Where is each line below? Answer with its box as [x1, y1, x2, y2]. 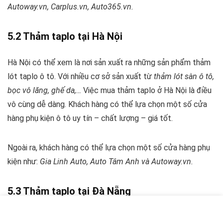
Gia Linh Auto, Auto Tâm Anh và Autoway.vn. [40, 157, 193, 167]
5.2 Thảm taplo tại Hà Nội [7, 30, 122, 43]
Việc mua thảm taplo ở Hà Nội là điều [81, 86, 212, 96]
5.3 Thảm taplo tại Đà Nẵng [7, 185, 131, 198]
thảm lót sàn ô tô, [154, 72, 214, 82]
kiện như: [7, 157, 40, 167]
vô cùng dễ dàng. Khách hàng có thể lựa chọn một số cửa [7, 100, 207, 110]
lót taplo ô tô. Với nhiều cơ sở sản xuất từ [7, 72, 154, 82]
